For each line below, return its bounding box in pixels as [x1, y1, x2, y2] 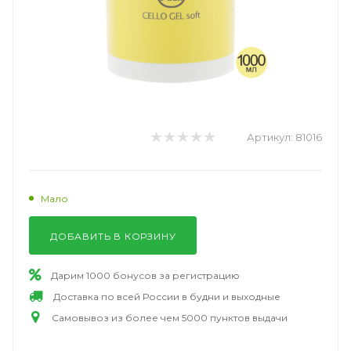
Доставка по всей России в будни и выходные [53, 290, 280, 302]
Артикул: [247, 131, 293, 143]
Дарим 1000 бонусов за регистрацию [51, 269, 240, 281]
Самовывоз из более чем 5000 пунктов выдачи [52, 311, 288, 324]
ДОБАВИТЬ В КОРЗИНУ [50, 230, 176, 242]
